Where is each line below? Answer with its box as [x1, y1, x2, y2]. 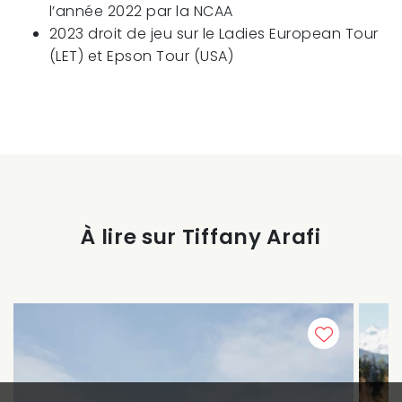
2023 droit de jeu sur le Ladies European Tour [49, 23, 379, 45]
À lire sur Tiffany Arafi [81, 223, 321, 252]
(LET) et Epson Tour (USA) [49, 46, 233, 67]
